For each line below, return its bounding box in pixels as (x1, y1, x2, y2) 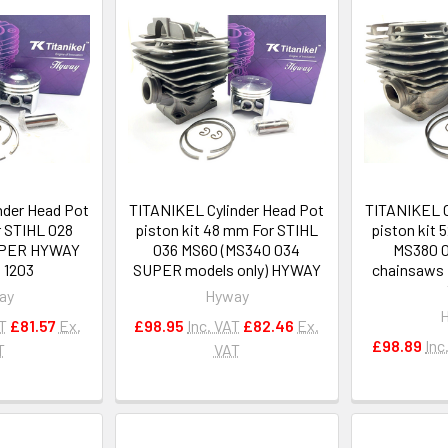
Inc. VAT (187, 315, 241, 335)
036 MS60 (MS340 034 (153, 239, 301, 259)
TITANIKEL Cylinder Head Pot (129, 199, 325, 219)
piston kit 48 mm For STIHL (135, 219, 319, 239)
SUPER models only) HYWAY (132, 259, 321, 279)
